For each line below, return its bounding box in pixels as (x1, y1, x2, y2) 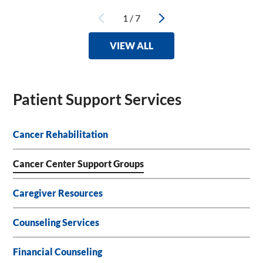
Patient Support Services (13, 90, 182, 108)
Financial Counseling (13, 247, 103, 258)
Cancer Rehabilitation (13, 129, 109, 140)
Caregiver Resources (13, 188, 103, 199)
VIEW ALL (110, 41, 153, 52)
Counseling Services (13, 217, 100, 228)
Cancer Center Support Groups (13, 159, 144, 170)
